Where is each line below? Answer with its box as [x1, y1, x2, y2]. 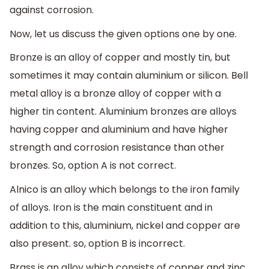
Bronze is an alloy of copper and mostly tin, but [10, 50, 231, 65]
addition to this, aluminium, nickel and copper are [10, 219, 240, 233]
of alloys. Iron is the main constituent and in [10, 201, 213, 215]
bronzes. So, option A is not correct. [10, 159, 176, 173]
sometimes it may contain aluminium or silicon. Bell [10, 68, 248, 83]
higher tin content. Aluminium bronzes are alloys [10, 104, 237, 119]
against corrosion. [10, 3, 94, 17]
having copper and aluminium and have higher [10, 122, 228, 137]
